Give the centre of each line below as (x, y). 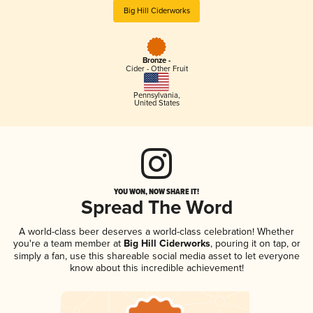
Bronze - (156, 61)
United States (156, 103)
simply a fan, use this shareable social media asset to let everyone (156, 256)
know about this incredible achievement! (156, 268)
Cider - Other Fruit (156, 69)
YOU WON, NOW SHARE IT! (156, 191)
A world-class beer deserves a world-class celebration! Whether (156, 231)
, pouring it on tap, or (255, 243)
